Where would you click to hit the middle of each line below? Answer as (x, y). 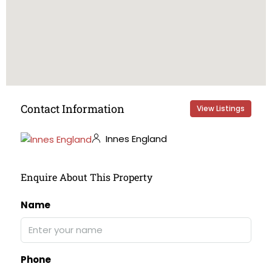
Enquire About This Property (87, 177)
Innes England (135, 139)
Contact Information (73, 108)
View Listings (221, 108)
